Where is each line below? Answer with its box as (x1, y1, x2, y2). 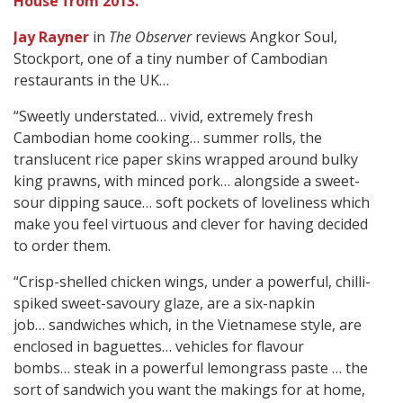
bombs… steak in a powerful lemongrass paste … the (13, 358, 368, 379)
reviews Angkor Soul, (192, 27, 337, 48)
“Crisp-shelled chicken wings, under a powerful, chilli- (13, 272, 371, 292)
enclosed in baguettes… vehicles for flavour (13, 336, 304, 357)
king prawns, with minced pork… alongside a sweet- (13, 171, 360, 192)
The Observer (109, 27, 192, 48)
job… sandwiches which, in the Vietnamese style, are (13, 315, 362, 336)
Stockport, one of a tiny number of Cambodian (13, 49, 327, 69)
